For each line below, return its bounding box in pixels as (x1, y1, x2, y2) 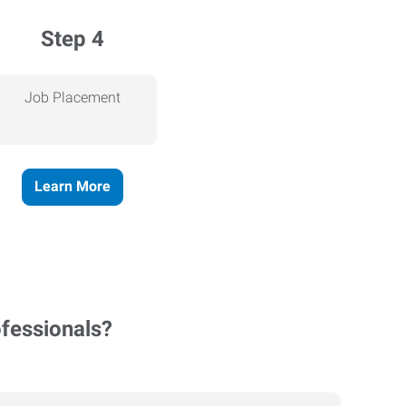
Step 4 (40, 25, 104, 52)
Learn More (34, 178, 111, 196)
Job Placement (24, 88, 121, 106)
